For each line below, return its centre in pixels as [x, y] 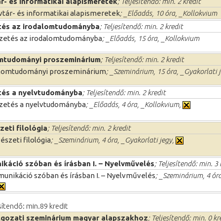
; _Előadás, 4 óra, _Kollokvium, [134, 104]
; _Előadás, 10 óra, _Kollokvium [168, 13]
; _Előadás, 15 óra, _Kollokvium [151, 38]
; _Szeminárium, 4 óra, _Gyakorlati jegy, [113, 140]
